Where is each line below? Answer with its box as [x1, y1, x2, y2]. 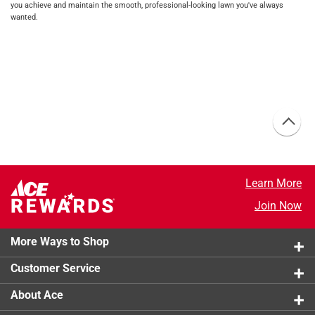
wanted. [11, 12, 38, 22]
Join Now [254, 199, 302, 213]
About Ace [11, 288, 63, 302]
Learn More [245, 176, 302, 191]
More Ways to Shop [11, 235, 109, 249]
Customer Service [11, 262, 101, 276]
